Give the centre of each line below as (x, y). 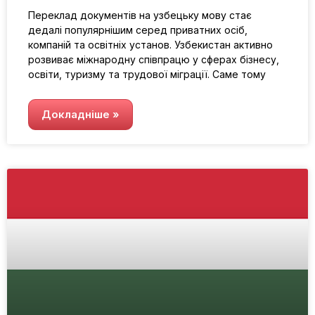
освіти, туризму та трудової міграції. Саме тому (147, 74)
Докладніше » (81, 114)
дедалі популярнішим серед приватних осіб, (138, 30)
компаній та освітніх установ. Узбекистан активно (150, 44)
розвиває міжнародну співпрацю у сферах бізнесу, (154, 59)
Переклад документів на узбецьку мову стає (140, 15)
